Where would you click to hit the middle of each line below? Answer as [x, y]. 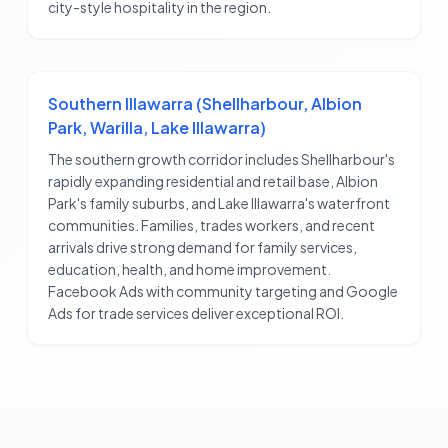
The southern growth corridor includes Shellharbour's [221, 159]
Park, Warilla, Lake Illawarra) [156, 128]
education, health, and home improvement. [189, 269]
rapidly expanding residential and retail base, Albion [212, 181]
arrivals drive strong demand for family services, [202, 247]
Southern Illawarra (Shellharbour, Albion [204, 104]
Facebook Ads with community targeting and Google [222, 291]
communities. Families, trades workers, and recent [211, 225]
